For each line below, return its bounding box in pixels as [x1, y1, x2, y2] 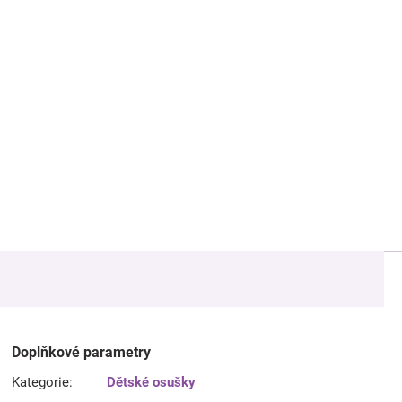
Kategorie [12, 374, 70, 390]
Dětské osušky [107, 374, 197, 390]
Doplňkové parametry [12, 344, 152, 361]
